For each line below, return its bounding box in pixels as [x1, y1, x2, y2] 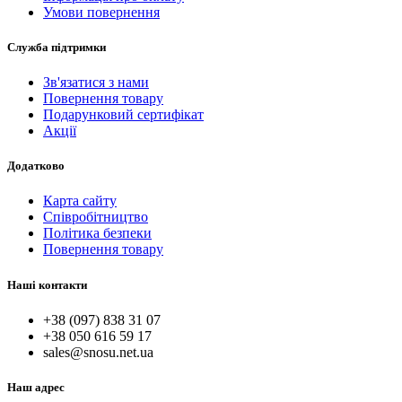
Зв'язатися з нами [43, 74, 149, 90]
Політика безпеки [43, 225, 152, 241]
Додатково [7, 159, 65, 173]
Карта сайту [43, 193, 117, 209]
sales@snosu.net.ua [43, 344, 153, 360]
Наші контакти [7, 277, 87, 292]
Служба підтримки [7, 39, 106, 54]
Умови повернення [43, 4, 160, 20]
